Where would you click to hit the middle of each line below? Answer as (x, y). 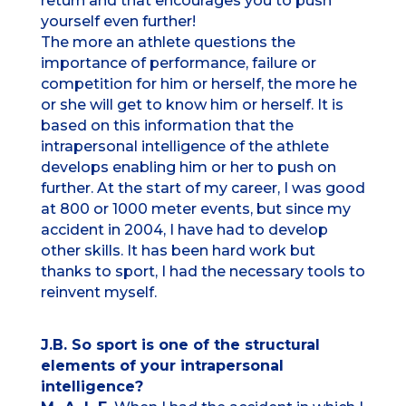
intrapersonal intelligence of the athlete (184, 147)
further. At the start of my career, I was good (203, 188)
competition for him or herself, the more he (198, 84)
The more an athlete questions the (168, 43)
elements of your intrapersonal (162, 366)
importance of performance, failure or (178, 63)
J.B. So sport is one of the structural (180, 345)
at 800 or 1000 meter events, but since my (195, 209)
